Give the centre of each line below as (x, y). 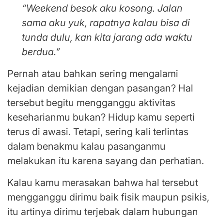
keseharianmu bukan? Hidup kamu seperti (101, 117)
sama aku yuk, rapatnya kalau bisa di (106, 23)
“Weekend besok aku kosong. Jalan (102, 8)
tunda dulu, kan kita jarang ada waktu (107, 38)
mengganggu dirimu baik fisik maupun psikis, (108, 197)
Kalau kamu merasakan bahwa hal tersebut (103, 183)
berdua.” (41, 52)
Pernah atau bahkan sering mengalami (93, 74)
